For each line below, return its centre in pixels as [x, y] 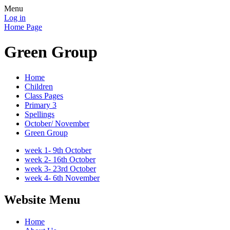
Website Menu [42, 199]
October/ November [57, 123]
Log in [15, 18]
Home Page [23, 27]
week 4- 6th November [62, 178]
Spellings [40, 114]
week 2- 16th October [60, 159]
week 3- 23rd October [60, 168]
